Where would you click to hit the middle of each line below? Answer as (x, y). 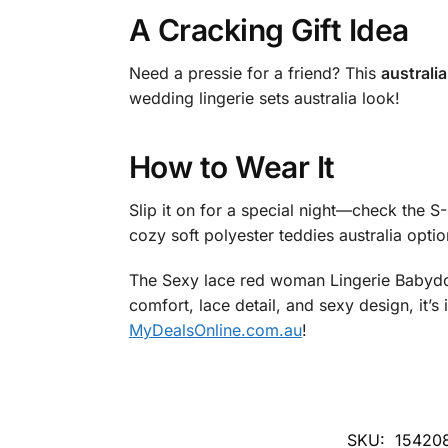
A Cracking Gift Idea (268, 29)
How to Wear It (231, 167)
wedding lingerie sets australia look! (264, 97)
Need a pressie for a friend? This (254, 72)
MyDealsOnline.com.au (215, 329)
